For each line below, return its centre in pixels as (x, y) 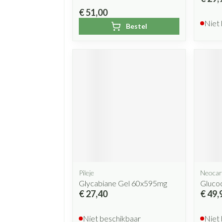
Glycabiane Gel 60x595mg (123, 183)
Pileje (86, 172)
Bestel (136, 26)
